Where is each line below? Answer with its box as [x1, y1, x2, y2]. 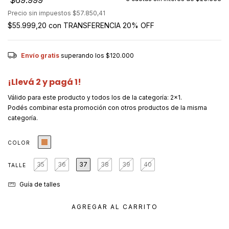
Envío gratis [20, 52, 59, 59]
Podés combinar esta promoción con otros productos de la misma [8, 104, 207, 111]
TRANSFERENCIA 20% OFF [63, 21, 154, 30]
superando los [60, 52, 106, 59]
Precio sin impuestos [8, 9, 73, 17]
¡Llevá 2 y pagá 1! [8, 76, 81, 88]
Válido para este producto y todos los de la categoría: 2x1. [8, 94, 182, 101]
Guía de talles [17, 180, 60, 189]
